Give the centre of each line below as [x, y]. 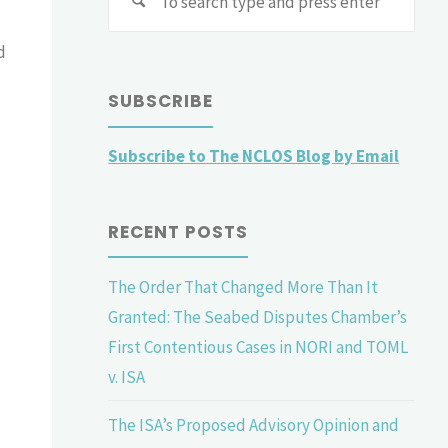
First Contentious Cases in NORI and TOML [258, 346]
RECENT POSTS [178, 231]
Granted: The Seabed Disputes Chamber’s [258, 316]
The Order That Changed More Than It [243, 286]
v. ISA [127, 376]
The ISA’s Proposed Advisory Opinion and [254, 424]
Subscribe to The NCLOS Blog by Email [254, 156]
